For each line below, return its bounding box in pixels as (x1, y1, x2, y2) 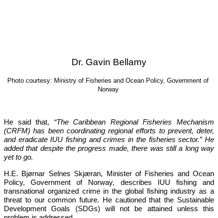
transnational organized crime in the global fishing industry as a (4, 187, 214, 196)
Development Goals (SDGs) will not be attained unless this (4, 205, 214, 213)
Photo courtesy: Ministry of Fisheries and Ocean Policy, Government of (7, 77, 209, 85)
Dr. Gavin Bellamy (72, 57, 146, 68)
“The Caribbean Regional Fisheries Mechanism (54, 118, 215, 127)
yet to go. (4, 153, 33, 162)
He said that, (4, 118, 54, 127)
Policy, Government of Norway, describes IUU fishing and (4, 179, 214, 187)
